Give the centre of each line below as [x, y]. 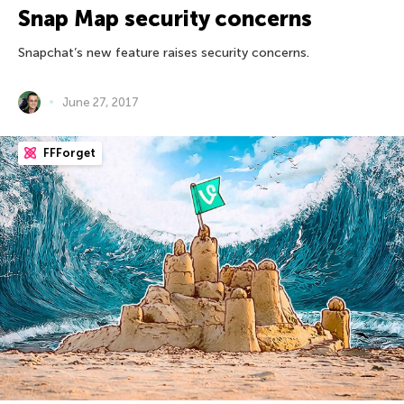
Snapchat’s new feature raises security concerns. [164, 52]
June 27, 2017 [101, 102]
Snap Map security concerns [165, 18]
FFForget [68, 152]
